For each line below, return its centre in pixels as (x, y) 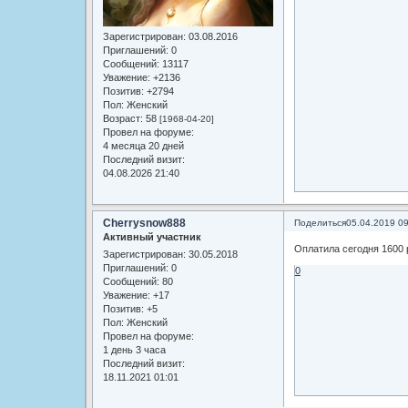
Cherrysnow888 (144, 223)
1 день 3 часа (134, 350)
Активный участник (152, 236)
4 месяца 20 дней (143, 146)
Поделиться (320, 222)
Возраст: (122, 119)
